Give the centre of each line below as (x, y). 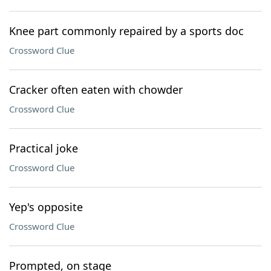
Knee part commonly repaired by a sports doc (126, 31)
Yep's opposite (46, 207)
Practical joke (44, 148)
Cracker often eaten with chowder (96, 90)
